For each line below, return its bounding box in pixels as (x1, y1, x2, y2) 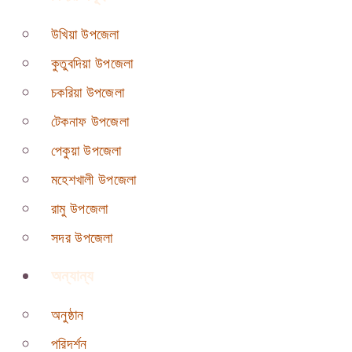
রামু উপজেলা (51, 201, 108, 218)
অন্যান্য (51, 267, 94, 285)
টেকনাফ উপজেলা (51, 114, 129, 130)
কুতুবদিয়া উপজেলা (51, 56, 134, 72)
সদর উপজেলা (51, 230, 113, 247)
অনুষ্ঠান (51, 307, 84, 324)
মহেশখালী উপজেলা (51, 172, 137, 189)
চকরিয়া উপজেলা (51, 85, 124, 101)
